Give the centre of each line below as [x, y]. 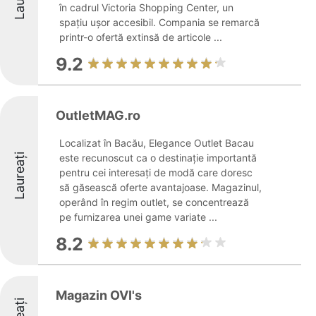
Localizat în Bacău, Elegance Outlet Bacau [157, 143]
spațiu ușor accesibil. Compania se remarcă [159, 22]
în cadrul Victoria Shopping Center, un [146, 7]
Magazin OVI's [99, 295]
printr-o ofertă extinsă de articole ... [141, 37]
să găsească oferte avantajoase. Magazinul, [160, 187]
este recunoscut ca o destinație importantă [158, 158]
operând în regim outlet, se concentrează [154, 202]
